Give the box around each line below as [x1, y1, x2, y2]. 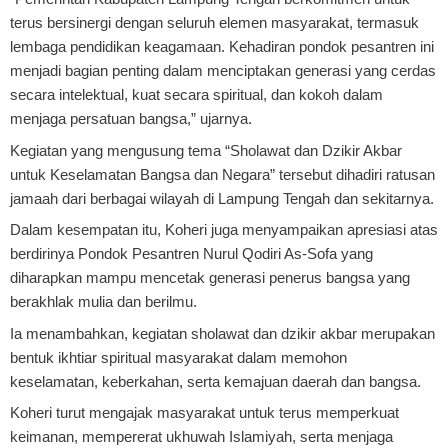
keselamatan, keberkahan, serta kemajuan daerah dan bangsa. [10, 372, 421, 390]
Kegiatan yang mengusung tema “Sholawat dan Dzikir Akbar [10, 141, 402, 159]
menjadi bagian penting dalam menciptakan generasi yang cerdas [10, 62, 436, 80]
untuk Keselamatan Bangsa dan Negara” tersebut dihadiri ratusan [10, 165, 435, 183]
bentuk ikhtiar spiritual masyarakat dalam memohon [10, 348, 347, 366]
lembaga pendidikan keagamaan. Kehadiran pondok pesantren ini [10, 38, 434, 56]
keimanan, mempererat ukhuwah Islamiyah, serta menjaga [10, 428, 393, 446]
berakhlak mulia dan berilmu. [10, 293, 197, 311]
